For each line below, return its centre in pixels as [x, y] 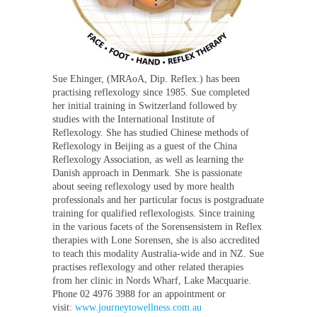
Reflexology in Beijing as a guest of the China [145, 146]
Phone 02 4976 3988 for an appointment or [139, 294]
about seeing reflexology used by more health [143, 186]
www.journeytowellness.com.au [138, 307]
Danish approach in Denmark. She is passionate [147, 173]
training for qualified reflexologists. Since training [154, 213]
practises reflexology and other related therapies [148, 267]
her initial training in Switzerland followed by [145, 105]
